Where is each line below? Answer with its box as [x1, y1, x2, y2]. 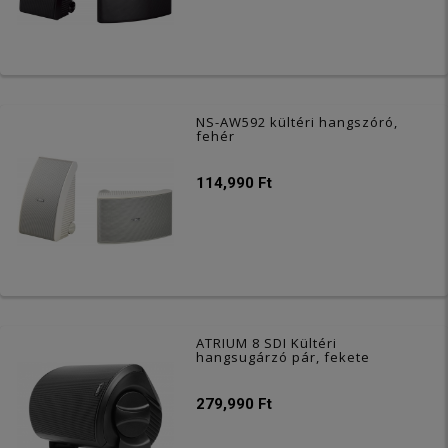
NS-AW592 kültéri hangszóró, [196, 112, 399, 131]
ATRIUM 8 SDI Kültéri [196, 333, 338, 352]
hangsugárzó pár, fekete [196, 347, 371, 366]
